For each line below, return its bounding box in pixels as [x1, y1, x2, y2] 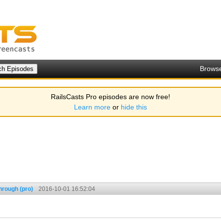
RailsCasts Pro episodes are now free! [51, 93, 170, 101]
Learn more [74, 103, 110, 111]
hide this [121, 103, 147, 111]
